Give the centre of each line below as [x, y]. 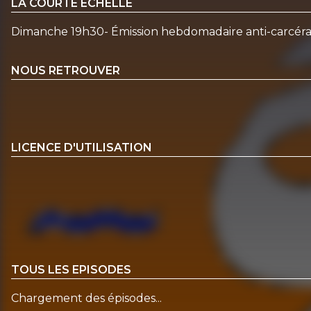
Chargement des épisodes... [86, 299]
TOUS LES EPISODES [71, 270]
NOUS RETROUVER [66, 70]
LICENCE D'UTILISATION [82, 148]
